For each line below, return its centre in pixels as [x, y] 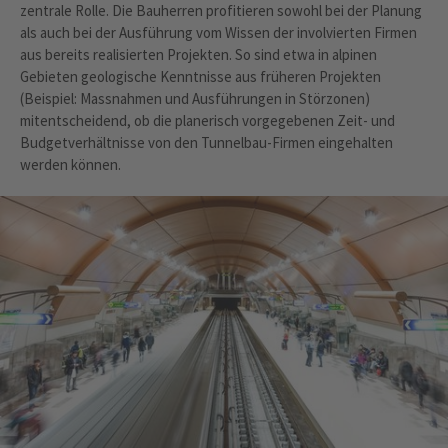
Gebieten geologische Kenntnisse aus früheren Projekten [200, 77]
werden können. [72, 165]
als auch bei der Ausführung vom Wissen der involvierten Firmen [218, 33]
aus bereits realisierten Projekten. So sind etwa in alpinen [198, 55]
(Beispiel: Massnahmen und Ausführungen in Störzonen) [195, 99]
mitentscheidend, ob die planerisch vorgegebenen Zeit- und [207, 121]
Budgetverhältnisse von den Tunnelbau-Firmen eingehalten [206, 143]
